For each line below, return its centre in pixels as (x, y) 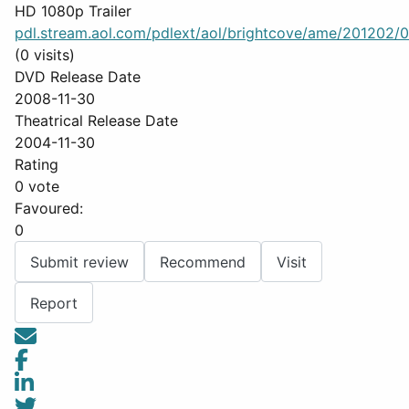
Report (54, 303)
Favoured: (49, 208)
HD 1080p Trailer (73, 11)
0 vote (37, 186)
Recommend (203, 262)
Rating (37, 164)
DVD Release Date (78, 77)
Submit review (79, 262)
